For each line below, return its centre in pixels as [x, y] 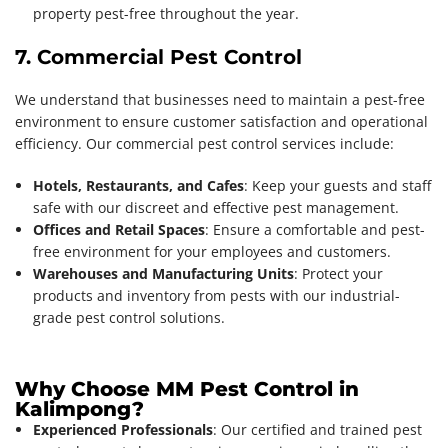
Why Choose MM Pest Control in [187, 388]
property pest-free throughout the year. [166, 13]
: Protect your [338, 273]
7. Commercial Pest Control [158, 56]
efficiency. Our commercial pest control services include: [204, 143]
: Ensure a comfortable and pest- [315, 229]
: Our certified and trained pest [317, 429]
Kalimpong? [79, 408]
